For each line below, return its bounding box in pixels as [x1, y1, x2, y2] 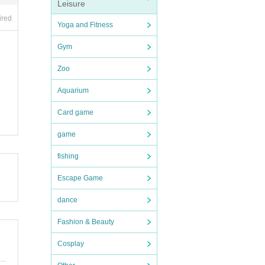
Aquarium [57, 86, 89, 95]
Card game [57, 108, 93, 117]
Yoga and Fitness [57, 21, 113, 29]
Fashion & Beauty [57, 218, 114, 226]
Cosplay [57, 240, 84, 248]
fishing [57, 152, 79, 160]
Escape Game [57, 174, 103, 182]
